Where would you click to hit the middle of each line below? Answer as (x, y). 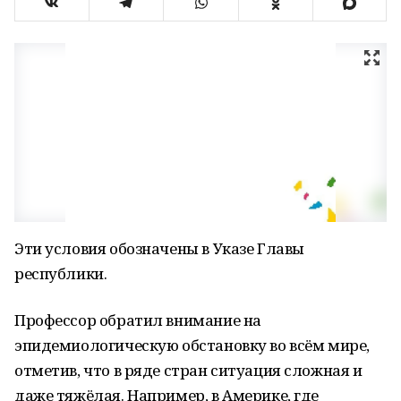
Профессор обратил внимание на (138, 320)
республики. (61, 273)
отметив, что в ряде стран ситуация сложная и (188, 370)
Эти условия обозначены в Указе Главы (159, 248)
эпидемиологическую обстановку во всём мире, (192, 345)
